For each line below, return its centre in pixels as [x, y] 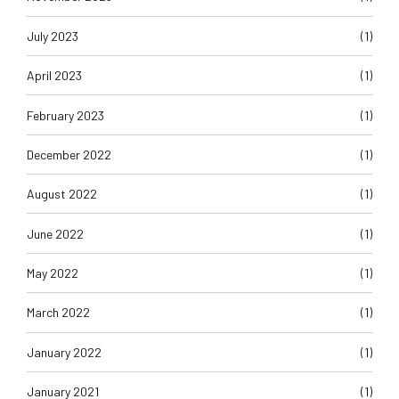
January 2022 [64, 352]
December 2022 [69, 154]
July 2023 [53, 36]
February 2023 [65, 115]
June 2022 [55, 233]
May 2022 [53, 273]
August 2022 [62, 194]
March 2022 [58, 313]
